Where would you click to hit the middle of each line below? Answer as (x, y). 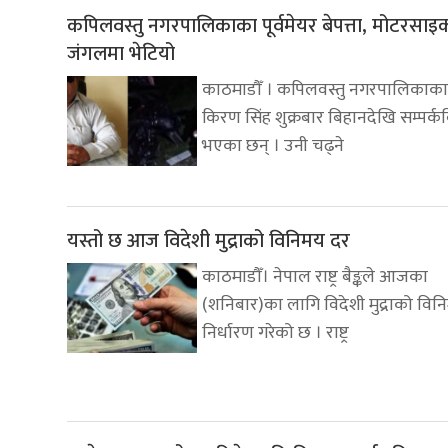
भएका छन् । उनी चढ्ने (273, 146)
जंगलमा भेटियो (121, 54)
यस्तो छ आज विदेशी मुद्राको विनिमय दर (208, 241)
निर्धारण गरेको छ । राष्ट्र (275, 333)
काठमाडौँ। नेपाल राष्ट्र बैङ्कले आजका (315, 277)
